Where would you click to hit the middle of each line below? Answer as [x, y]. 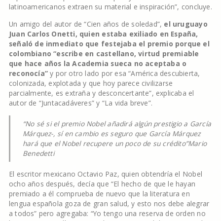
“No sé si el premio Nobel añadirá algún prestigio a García [117, 124]
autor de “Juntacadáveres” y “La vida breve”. [81, 103]
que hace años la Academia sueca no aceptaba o [98, 63]
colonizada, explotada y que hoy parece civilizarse [91, 83]
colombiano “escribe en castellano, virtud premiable [104, 54]
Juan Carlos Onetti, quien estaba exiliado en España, [103, 34]
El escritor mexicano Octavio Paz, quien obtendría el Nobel [105, 174]
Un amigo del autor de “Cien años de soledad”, [86, 24]
